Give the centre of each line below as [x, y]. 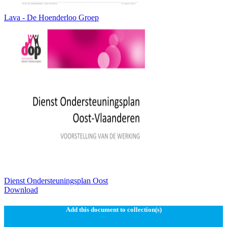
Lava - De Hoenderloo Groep [51, 18]
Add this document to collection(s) [113, 210]
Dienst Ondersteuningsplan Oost [56, 181]
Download [21, 190]
